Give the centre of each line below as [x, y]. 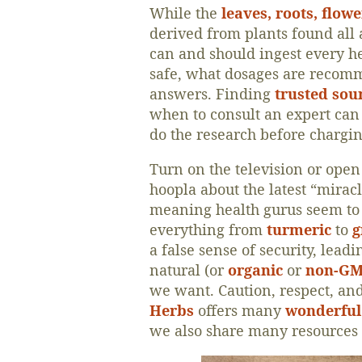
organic [255, 269]
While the [185, 13]
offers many [239, 310]
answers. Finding [212, 93]
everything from [208, 229]
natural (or [188, 269]
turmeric [299, 229]
